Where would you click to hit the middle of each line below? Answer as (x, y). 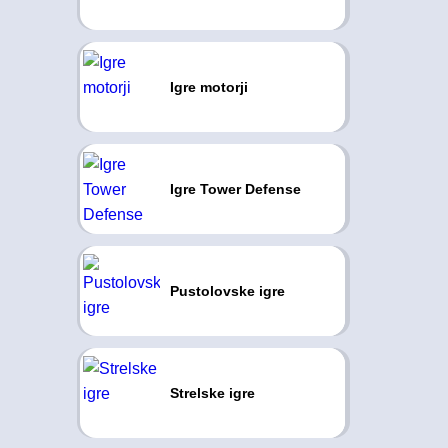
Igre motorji (208, 87)
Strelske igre (212, 393)
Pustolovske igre (227, 291)
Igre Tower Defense (235, 189)
